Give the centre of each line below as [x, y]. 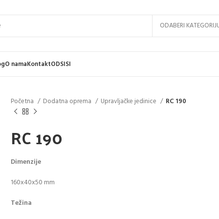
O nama [16, 64]
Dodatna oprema [68, 101]
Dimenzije [26, 162]
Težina [22, 203]
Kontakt [39, 64]
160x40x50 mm [33, 182]
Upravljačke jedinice [130, 101]
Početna [23, 101]
